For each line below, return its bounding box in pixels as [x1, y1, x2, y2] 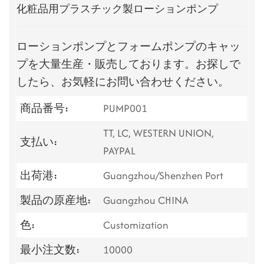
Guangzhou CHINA [103, 192, 189, 207]
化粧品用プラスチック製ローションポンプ [16, 1, 219, 16]
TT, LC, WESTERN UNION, [103, 125, 214, 140]
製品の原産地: [20, 192, 91, 207]
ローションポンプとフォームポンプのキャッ [16, 38, 241, 54]
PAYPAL [103, 143, 136, 158]
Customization [103, 217, 169, 232]
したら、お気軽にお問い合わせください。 [16, 74, 230, 89]
